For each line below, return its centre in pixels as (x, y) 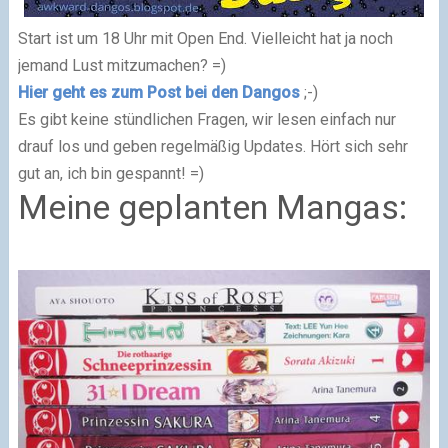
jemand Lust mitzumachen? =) (121, 65)
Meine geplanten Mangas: (212, 206)
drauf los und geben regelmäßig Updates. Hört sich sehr (212, 146)
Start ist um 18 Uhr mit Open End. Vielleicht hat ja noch (205, 38)
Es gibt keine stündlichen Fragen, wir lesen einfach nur (206, 119)
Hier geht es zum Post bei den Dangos (158, 92)
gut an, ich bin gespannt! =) (110, 173)
